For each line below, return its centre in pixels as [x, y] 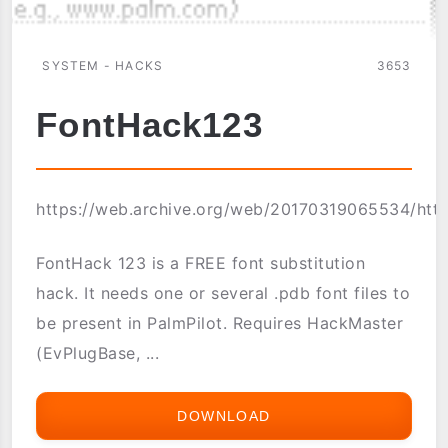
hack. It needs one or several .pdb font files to [223, 293]
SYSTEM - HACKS [103, 66]
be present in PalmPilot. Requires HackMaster [220, 323]
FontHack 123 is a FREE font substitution [201, 263]
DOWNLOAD [224, 416]
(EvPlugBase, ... [98, 353]
